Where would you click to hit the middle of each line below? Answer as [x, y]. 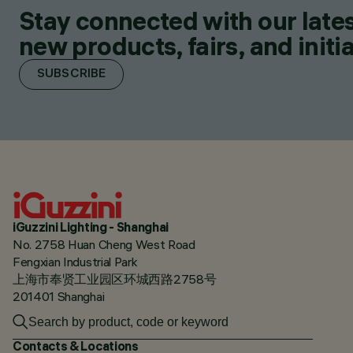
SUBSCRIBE [72, 74]
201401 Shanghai [59, 296]
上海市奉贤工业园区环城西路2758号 [115, 279]
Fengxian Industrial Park [75, 261]
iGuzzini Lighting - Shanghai [91, 227]
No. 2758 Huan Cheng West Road [104, 244]
